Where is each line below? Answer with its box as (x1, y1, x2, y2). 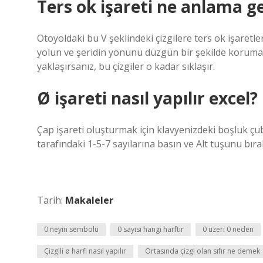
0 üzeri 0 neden (203, 224, 254, 234)
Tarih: (37, 194, 65, 207)
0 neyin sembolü (44, 224, 99, 234)
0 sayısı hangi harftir (117, 224, 184, 234)
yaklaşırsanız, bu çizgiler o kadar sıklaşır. (37, 60, 215, 73)
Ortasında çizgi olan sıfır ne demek (145, 246, 260, 256)
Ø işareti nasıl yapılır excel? (37, 87, 258, 109)
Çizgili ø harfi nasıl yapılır (44, 246, 126, 256)
